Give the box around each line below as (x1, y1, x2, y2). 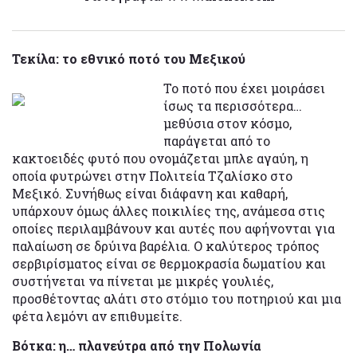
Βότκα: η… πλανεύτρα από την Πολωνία (12, 336, 261, 354)
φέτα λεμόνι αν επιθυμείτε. (12, 307, 182, 324)
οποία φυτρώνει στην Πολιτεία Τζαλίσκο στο (12, 167, 292, 184)
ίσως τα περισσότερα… (163, 96, 302, 114)
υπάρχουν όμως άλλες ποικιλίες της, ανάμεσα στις (12, 202, 325, 219)
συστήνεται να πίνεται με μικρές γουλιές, (12, 272, 273, 289)
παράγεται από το (163, 131, 270, 149)
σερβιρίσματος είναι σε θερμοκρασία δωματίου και (12, 254, 326, 272)
